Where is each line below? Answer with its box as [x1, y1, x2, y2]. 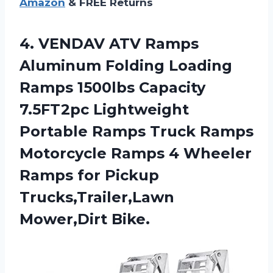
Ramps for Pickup [19, 166, 159, 184]
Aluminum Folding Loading [19, 56, 232, 74]
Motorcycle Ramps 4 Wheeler [19, 144, 252, 162]
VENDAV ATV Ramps [38, 34, 199, 52]
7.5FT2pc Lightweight [19, 100, 189, 118]
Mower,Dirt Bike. [19, 210, 150, 228]
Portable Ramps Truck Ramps [19, 122, 253, 140]
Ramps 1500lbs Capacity [19, 78, 205, 96]
